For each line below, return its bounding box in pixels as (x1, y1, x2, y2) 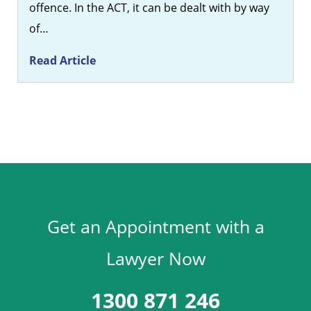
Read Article (29, 53, 96, 69)
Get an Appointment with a (47, 215, 264, 239)
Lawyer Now (106, 246, 205, 271)
